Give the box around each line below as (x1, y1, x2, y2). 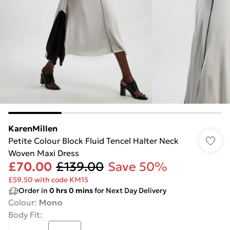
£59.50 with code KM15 (8, 175, 88, 184)
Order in (18, 186, 49, 195)
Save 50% (108, 159, 167, 175)
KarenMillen (8, 123, 57, 133)
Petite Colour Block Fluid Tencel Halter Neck (8, 136, 179, 146)
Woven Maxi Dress (8, 148, 79, 158)
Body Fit (8, 209, 40, 220)
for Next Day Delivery (93, 186, 166, 195)
